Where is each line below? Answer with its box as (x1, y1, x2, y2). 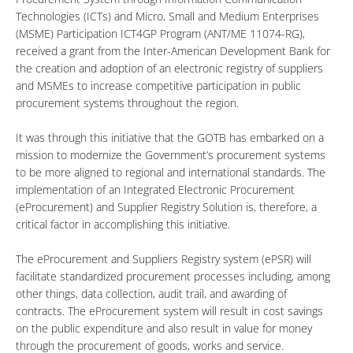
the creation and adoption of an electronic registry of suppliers (16, 60, 323, 76)
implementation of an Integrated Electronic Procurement (16, 181, 295, 197)
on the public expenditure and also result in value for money (16, 320, 312, 336)
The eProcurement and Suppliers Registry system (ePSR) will (16, 251, 311, 266)
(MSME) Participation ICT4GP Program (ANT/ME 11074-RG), (16, 25, 305, 41)
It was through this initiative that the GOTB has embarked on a (16, 129, 324, 145)
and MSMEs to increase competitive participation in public (16, 77, 301, 93)
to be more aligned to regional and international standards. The (16, 164, 325, 180)
